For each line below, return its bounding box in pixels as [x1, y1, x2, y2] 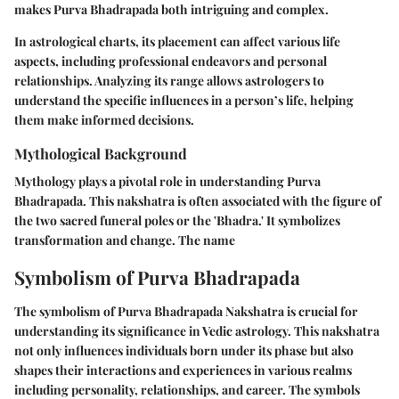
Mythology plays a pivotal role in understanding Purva [14, 173, 321, 191]
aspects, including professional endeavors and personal [14, 53, 327, 70]
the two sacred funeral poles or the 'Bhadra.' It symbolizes [14, 212, 340, 230]
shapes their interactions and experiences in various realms [14, 361, 352, 379]
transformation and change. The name [14, 232, 235, 249]
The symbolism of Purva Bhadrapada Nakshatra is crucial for [14, 302, 358, 320]
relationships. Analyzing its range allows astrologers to [14, 72, 324, 90]
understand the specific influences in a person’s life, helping [14, 92, 354, 110]
